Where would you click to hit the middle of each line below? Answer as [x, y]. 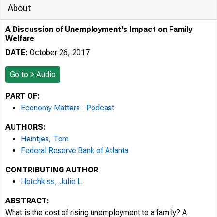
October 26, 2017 [59, 53]
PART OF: [23, 96]
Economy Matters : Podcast [68, 108]
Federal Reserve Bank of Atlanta [75, 150]
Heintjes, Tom [45, 139]
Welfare [20, 39]
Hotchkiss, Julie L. [52, 181]
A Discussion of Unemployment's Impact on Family [99, 29]
